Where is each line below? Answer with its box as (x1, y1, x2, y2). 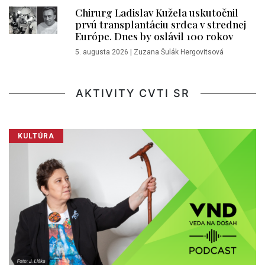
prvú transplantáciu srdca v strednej (75, 17, 246, 31)
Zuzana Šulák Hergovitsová (134, 47, 224, 56)
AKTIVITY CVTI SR (75, 86, 190, 99)
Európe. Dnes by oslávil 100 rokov (75, 29, 233, 43)
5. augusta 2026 (75, 47, 128, 56)
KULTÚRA (18, 131, 54, 140)
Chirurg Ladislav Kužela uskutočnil (75, 5, 238, 19)
